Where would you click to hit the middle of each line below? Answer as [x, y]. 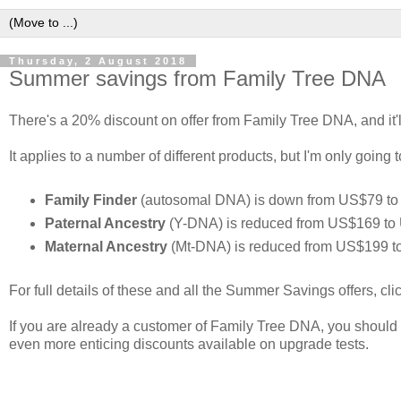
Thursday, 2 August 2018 [98, 60]
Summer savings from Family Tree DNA [197, 78]
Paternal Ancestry [105, 224]
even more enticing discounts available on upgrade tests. [189, 345]
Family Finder [90, 200]
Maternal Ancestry [106, 247]
